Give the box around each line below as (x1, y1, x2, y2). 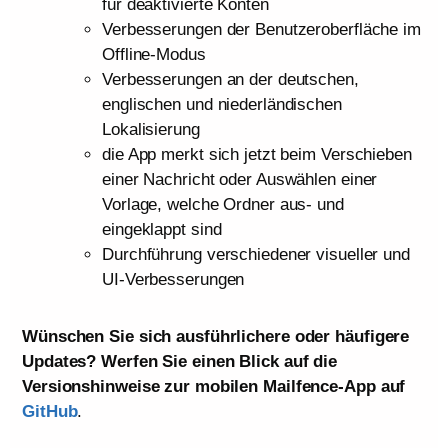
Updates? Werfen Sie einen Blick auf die (22, 352, 338, 372)
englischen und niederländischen (102, 95, 342, 115)
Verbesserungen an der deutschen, (102, 70, 359, 90)
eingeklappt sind (102, 220, 222, 240)
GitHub (22, 402, 78, 422)
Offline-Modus (102, 45, 206, 65)
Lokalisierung (102, 120, 200, 140)
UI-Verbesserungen (102, 270, 245, 290)
